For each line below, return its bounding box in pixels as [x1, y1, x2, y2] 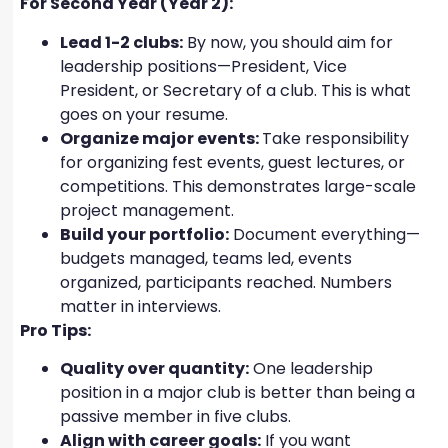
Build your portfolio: [60, 222, 229, 246]
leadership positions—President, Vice [60, 54, 347, 78]
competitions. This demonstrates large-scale [60, 174, 416, 198]
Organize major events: [60, 126, 262, 150]
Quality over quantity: [60, 357, 249, 381]
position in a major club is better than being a [60, 381, 415, 405]
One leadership [249, 357, 373, 381]
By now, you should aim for [183, 30, 393, 54]
